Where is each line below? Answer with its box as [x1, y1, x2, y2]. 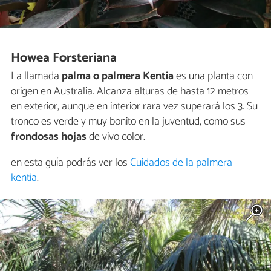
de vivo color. [87, 128, 145, 146]
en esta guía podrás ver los [11, 154, 130, 172]
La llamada [11, 67, 62, 86]
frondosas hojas [11, 128, 87, 146]
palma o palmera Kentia [62, 67, 174, 86]
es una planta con [174, 67, 253, 86]
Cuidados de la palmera [130, 154, 232, 172]
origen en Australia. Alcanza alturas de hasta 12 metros [11, 82, 249, 101]
